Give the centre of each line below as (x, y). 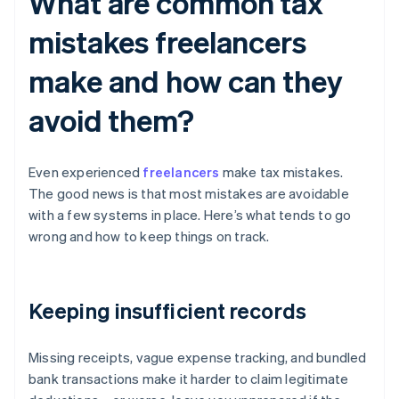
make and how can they (186, 81)
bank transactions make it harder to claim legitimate (189, 379)
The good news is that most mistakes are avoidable (189, 194)
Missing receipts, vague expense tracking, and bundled (198, 358)
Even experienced (86, 172)
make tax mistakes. (281, 172)
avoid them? (111, 120)
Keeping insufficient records (167, 311)
